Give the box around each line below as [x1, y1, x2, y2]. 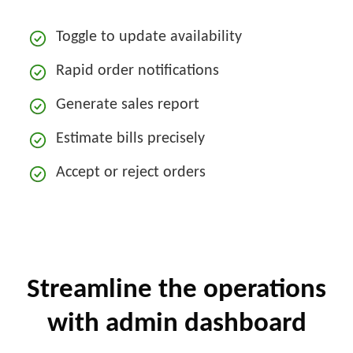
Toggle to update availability [56, 28, 243, 45]
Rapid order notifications [56, 62, 220, 79]
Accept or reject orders [56, 164, 206, 180]
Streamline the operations [27, 276, 326, 304]
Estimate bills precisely [56, 130, 206, 147]
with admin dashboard [46, 310, 307, 338]
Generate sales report [56, 96, 200, 113]
